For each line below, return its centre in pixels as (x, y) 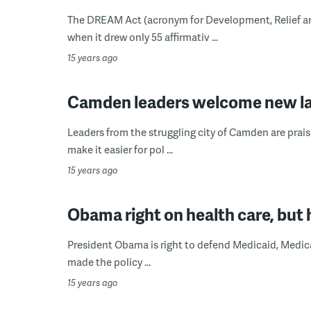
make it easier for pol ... (120, 149)
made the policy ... (109, 262)
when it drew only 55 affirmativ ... (143, 37)
